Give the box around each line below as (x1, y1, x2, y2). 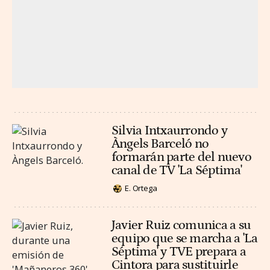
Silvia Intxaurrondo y (111, 123, 228, 139)
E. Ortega (125, 183, 157, 194)
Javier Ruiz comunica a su (111, 217, 251, 233)
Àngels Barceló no (111, 136, 209, 152)
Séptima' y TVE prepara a (111, 243, 246, 259)
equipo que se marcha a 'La (111, 230, 258, 246)
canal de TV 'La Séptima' (111, 163, 242, 178)
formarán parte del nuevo (111, 149, 251, 165)
